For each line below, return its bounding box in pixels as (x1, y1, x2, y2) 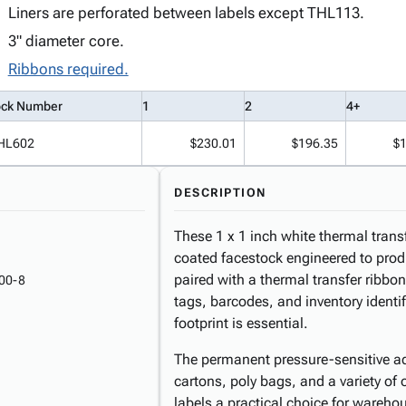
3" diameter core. (7, 32, 124, 50)
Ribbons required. (7, 60, 129, 78)
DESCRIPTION (174, 186, 266, 199)
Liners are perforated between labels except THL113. (7, 4, 364, 22)
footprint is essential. (174, 314, 308, 332)
